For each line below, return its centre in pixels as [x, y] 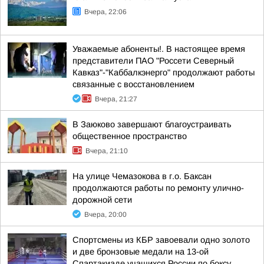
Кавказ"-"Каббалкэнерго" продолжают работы [164, 72]
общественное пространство [130, 136]
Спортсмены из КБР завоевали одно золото [161, 240]
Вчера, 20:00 [105, 214]
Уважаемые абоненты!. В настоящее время [159, 49]
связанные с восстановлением [133, 84]
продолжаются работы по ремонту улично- [158, 188]
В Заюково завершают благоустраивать [152, 124]
